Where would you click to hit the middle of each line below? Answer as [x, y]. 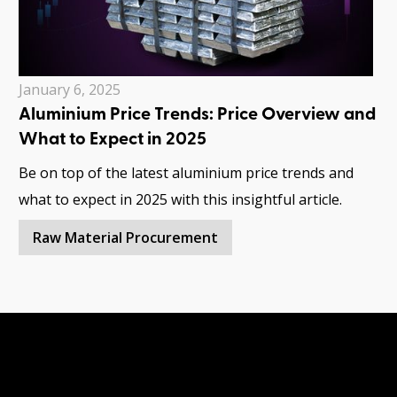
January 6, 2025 [70, 90]
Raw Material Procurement [125, 238]
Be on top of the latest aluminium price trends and [186, 173]
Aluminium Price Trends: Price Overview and [197, 116]
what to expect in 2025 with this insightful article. [180, 200]
